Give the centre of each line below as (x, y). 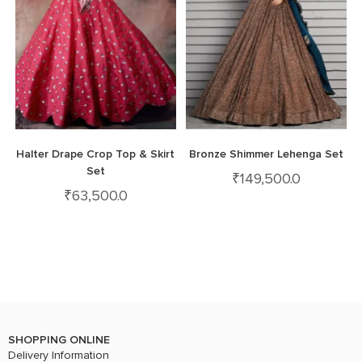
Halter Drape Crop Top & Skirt (96, 154)
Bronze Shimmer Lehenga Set (267, 154)
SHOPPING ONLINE (59, 340)
